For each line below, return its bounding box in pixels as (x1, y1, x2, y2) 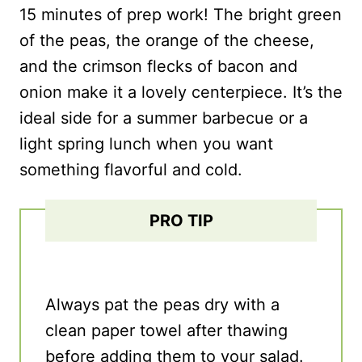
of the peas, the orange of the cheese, (19, 31, 314, 51)
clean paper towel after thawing (45, 321, 288, 341)
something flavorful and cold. (19, 160, 242, 180)
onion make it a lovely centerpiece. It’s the (19, 82, 343, 103)
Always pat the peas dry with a (45, 295, 280, 315)
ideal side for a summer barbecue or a (19, 108, 308, 128)
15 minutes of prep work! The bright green (19, 5, 342, 25)
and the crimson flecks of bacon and (19, 57, 297, 77)
